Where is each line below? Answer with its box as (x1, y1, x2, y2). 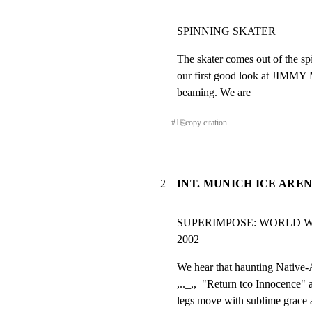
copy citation (185, 117, 227, 127)
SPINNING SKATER (177, 24, 276, 37)
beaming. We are (177, 86, 251, 98)
